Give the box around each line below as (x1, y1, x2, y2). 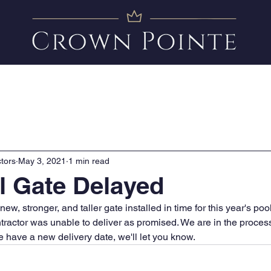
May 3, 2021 (18, 155, 66, 166)
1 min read (68, 155, 109, 166)
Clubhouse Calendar (161, 73, 262, 87)
